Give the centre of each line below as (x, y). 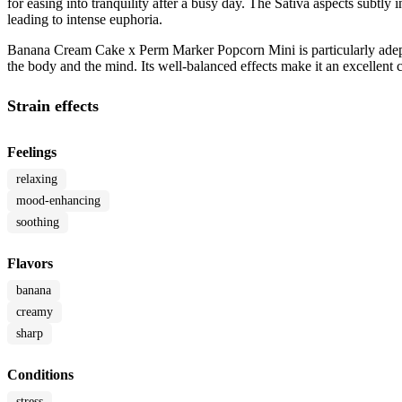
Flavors (30, 264)
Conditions (40, 375)
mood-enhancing (58, 201)
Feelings (32, 153)
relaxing (37, 179)
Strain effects (53, 106)
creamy (35, 312)
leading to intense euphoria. (85, 20)
